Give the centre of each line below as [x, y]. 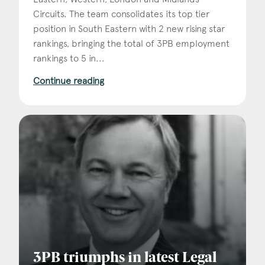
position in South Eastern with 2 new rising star [129, 28]
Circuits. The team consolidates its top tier [121, 14]
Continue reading [69, 80]
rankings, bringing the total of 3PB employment [131, 43]
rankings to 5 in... [69, 58]
